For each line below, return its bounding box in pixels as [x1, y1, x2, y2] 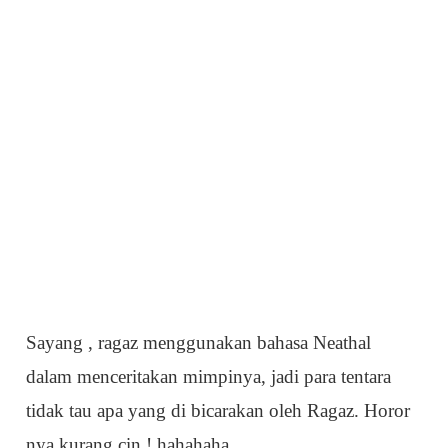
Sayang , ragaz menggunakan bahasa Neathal [26, 332, 372, 354]
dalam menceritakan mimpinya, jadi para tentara [26, 366, 392, 388]
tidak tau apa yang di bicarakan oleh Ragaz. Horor [26, 400, 411, 422]
